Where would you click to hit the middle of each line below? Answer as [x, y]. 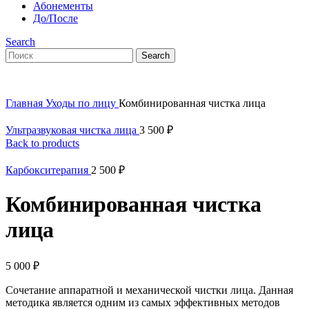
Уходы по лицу [82, 103]
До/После [56, 18]
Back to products [42, 143]
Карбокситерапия [48, 170]
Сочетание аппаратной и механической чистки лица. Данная [149, 290]
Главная [26, 103]
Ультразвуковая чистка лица [72, 130]
